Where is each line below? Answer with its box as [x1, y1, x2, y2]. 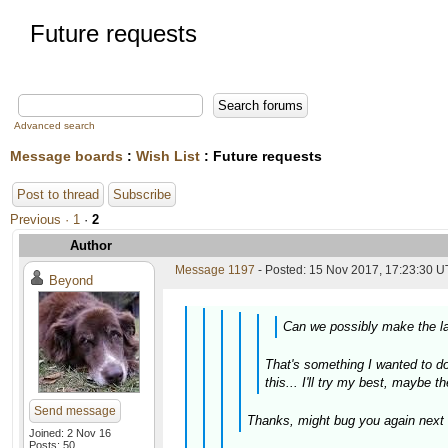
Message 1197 [175, 263, 255, 277]
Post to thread [17, 187, 99, 202]
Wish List [136, 148, 200, 164]
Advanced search [14, 120, 95, 131]
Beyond [49, 273, 93, 288]
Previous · [10, 212, 73, 227]
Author [70, 238, 112, 253]
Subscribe [113, 187, 171, 202]
